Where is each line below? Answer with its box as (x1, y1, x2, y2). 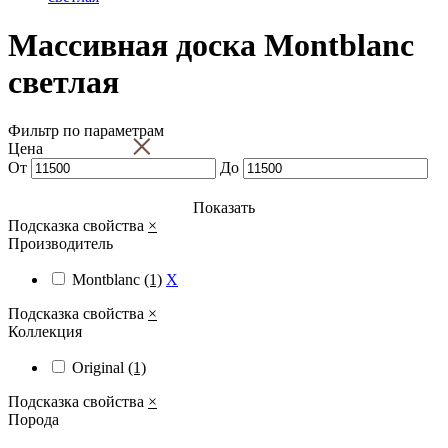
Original (72, 359, 128, 377)
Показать (193, 199, 255, 217)
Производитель (8, 235, 113, 253)
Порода (8, 411, 59, 429)
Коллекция (8, 323, 82, 341)
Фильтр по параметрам (8, 122, 164, 140)
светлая (8, 63, 119, 100)
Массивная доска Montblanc (8, 26, 414, 63)
